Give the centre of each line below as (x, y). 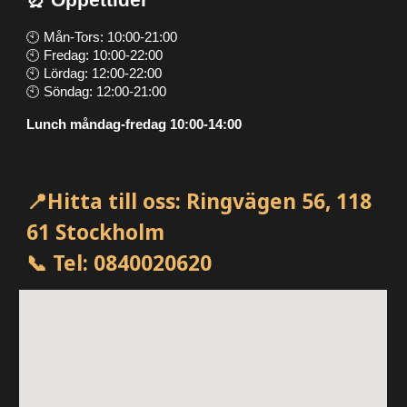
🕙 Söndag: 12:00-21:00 (97, 92)
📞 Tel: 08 (72, 263)
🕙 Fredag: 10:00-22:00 (95, 55)
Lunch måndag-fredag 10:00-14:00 (134, 124)
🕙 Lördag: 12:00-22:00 (94, 74)
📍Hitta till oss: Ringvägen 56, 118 (199, 201)
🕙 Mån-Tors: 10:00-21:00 (102, 37)
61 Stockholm (96, 232)
